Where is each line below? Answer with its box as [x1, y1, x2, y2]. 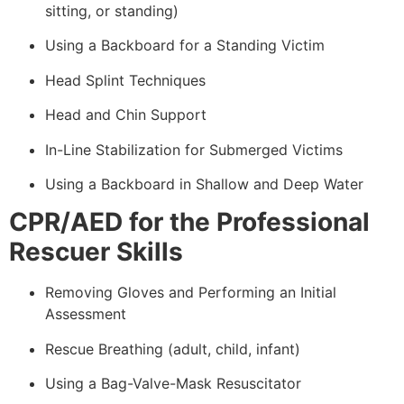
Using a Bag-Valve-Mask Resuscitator [45, 374, 301, 393]
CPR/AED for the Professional [9, 207, 370, 238]
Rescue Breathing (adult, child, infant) [45, 339, 300, 358]
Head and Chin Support [45, 106, 207, 124]
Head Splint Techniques [45, 70, 206, 89]
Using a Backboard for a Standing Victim [45, 36, 325, 55]
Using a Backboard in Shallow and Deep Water [45, 174, 363, 193]
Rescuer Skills [9, 236, 183, 268]
